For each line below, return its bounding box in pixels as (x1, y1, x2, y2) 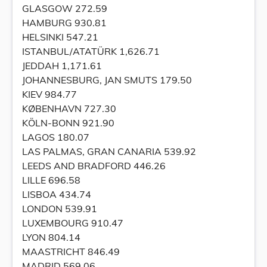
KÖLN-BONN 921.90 (22, 117, 114, 129)
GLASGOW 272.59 (22, 2, 107, 14)
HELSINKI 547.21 (22, 31, 98, 43)
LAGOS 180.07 (22, 131, 89, 143)
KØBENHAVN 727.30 (22, 103, 116, 114)
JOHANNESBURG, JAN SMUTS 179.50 (22, 74, 192, 86)
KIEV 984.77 (22, 88, 77, 100)
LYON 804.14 (22, 231, 80, 243)
